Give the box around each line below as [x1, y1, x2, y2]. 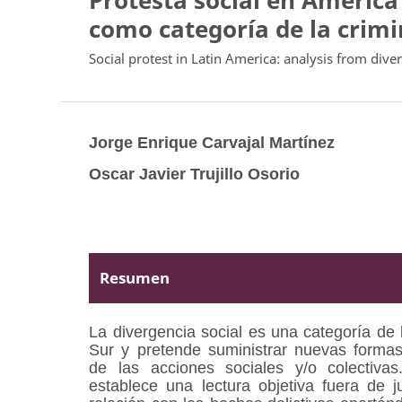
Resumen [100, 267, 170, 289]
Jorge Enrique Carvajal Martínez [89, 133, 336, 152]
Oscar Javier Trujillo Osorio [89, 165, 301, 184]
